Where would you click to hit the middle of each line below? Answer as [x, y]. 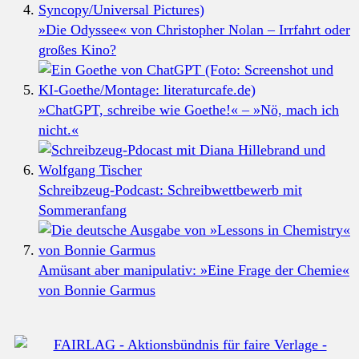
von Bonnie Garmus [97, 290]
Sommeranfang [83, 210]
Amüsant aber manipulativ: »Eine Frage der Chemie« [194, 270]
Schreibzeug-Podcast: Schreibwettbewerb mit [170, 190]
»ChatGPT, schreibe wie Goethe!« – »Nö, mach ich [189, 109]
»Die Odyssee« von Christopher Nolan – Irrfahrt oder [194, 29]
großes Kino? [77, 49]
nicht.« [58, 129]
